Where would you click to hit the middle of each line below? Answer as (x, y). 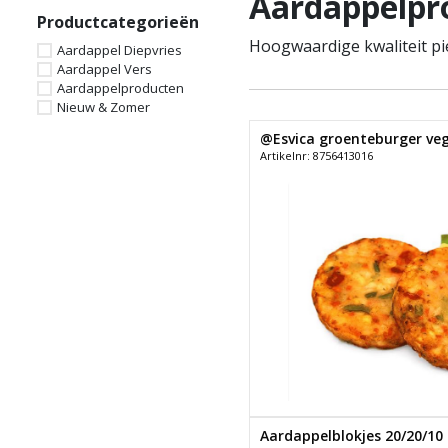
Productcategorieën (118, 21)
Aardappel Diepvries (119, 49)
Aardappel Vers (104, 68)
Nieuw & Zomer (103, 106)
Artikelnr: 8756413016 (316, 155)
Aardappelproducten (120, 87)
